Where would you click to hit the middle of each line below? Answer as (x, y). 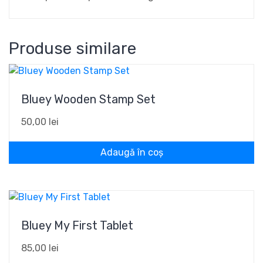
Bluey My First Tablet (77, 225)
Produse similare (73, 48)
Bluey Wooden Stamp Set (88, 99)
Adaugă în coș (131, 152)
